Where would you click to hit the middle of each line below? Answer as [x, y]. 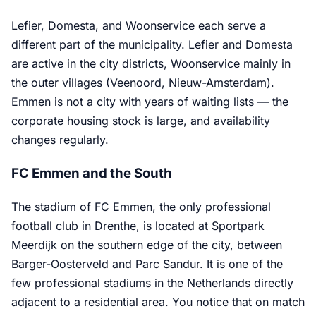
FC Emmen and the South [92, 174]
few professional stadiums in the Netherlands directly [152, 283]
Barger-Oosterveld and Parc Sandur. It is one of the [147, 264]
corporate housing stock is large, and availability [141, 120]
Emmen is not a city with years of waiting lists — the [150, 101]
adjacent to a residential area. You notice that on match [158, 302]
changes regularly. [60, 139]
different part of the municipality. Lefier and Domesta [152, 44]
